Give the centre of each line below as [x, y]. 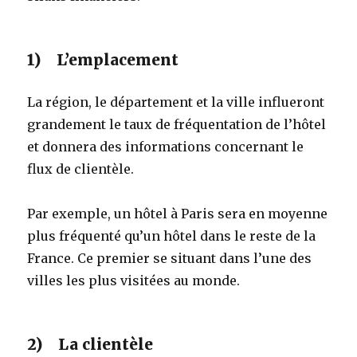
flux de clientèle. [81, 169]
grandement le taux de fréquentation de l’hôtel [177, 124]
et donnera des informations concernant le [166, 146]
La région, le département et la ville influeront [176, 102]
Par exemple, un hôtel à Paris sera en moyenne [178, 213]
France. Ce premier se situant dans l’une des [170, 258]
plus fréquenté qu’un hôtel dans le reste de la [172, 235]
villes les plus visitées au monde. [134, 280]
